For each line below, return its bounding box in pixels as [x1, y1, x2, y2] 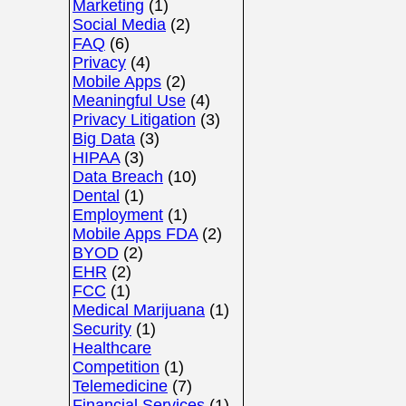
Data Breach [72, 168, 163, 186]
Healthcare [72, 339, 151, 357]
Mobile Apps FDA [72, 225, 198, 243]
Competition [72, 358, 159, 376]
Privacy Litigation [72, 111, 196, 129]
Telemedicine [72, 377, 168, 395]
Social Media [72, 15, 166, 34]
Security [72, 320, 131, 338]
